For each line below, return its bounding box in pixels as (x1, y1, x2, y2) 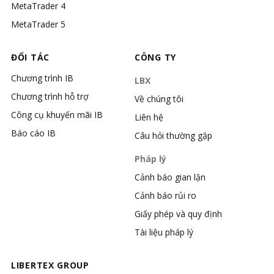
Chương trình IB (11, 72, 73, 84)
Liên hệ (135, 111, 163, 123)
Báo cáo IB (11, 127, 56, 139)
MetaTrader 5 (11, 18, 65, 30)
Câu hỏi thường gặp (135, 130, 212, 141)
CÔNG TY (135, 51, 176, 63)
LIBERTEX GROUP (11, 259, 89, 271)
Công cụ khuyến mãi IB (11, 109, 103, 120)
